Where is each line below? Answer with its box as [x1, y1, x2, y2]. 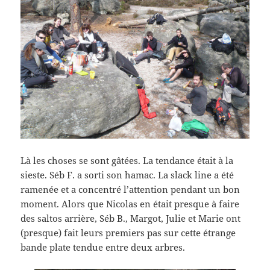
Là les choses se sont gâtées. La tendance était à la [20, 154, 234, 167]
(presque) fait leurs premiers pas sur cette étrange [20, 227, 236, 239]
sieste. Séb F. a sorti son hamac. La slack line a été [20, 169, 234, 181]
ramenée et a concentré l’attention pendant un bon [20, 183, 240, 196]
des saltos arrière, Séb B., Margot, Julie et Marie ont [20, 212, 241, 225]
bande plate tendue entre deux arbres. [20, 241, 186, 254]
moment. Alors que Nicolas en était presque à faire [20, 198, 240, 210]
